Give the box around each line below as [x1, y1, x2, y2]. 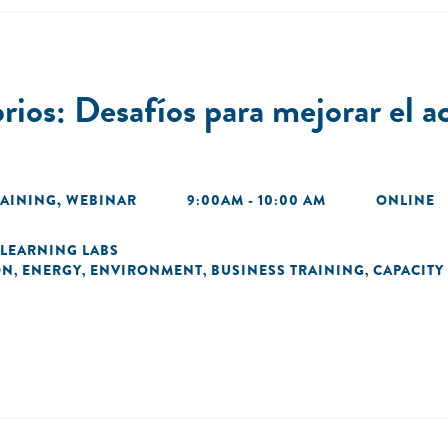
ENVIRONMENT [90, 260, 203, 280]
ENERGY [22, 260, 82, 280]
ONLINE [376, 190, 435, 210]
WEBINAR [66, 190, 137, 210]
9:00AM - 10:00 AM [187, 190, 326, 210]
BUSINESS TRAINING [211, 260, 365, 280]
